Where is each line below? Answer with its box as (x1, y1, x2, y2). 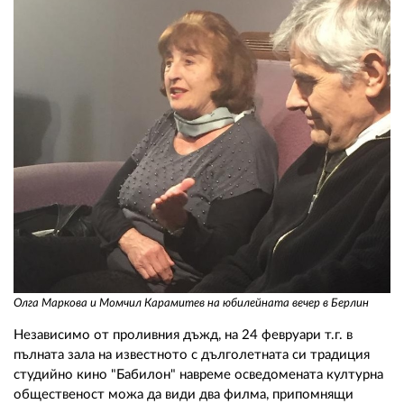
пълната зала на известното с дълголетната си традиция (14, 348, 370, 363)
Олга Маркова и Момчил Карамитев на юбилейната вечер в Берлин (14, 298, 369, 310)
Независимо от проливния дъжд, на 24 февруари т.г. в (14, 328, 353, 343)
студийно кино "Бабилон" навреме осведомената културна (14, 368, 383, 382)
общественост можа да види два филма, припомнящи (14, 388, 353, 402)
